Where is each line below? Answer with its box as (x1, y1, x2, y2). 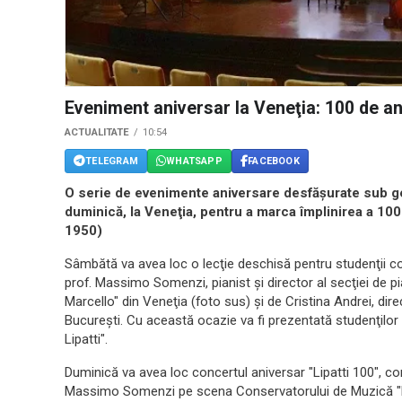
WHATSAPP (166, 154, 223, 167)
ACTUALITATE (65, 127, 129, 139)
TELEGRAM (85, 154, 138, 167)
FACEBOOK (248, 154, 300, 167)
